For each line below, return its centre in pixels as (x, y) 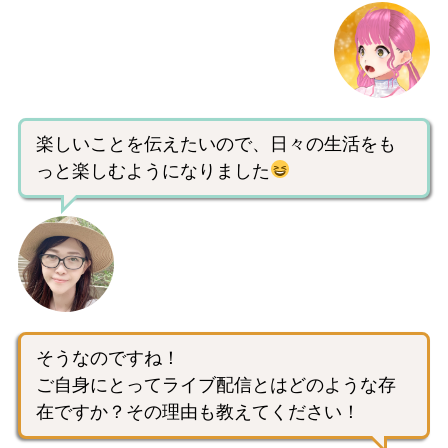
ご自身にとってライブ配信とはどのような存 (216, 384)
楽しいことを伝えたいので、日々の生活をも (216, 143)
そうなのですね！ (108, 357)
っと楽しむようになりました (153, 170)
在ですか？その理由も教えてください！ (198, 411)
